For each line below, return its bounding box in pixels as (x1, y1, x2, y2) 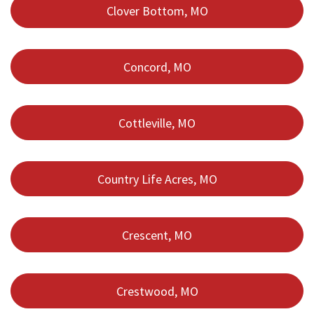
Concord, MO (123, 58, 191, 75)
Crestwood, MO (116, 282, 198, 299)
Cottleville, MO (118, 114, 196, 131)
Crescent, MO (122, 226, 192, 243)
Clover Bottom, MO (106, 2, 208, 19)
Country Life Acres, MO (97, 170, 217, 187)
